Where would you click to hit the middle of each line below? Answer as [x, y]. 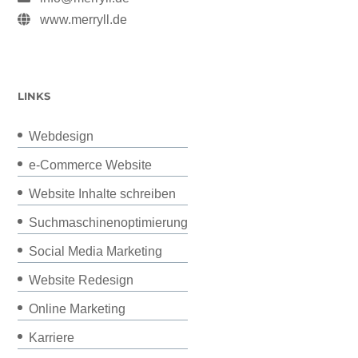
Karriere [52, 338]
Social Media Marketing [96, 252]
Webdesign [62, 137]
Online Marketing [78, 309]
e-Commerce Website [91, 165]
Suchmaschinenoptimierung [109, 223]
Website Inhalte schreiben [103, 194]
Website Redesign [82, 280]
